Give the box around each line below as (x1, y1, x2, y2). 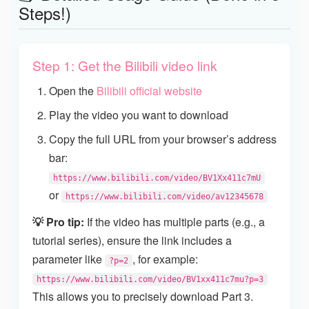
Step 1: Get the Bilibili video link (32, 55, 217, 74)
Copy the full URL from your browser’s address (49, 130, 277, 147)
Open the (49, 82, 97, 99)
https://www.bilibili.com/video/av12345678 (66, 191, 263, 201)
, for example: (132, 250, 198, 267)
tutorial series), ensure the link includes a (32, 232, 232, 248)
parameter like (32, 250, 105, 267)
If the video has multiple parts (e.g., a (84, 213, 265, 230)
